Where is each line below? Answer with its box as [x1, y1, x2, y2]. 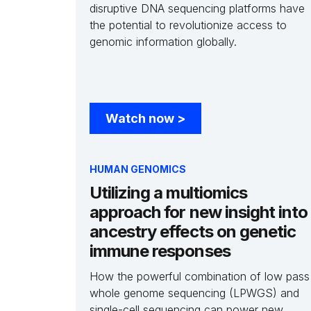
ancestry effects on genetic [90, 221, 296, 242]
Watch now [106, 111, 177, 126]
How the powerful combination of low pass [90, 269, 310, 283]
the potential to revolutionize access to [90, 18, 287, 32]
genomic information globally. [90, 35, 237, 49]
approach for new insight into [90, 202, 308, 222]
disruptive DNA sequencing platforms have [90, 1, 305, 15]
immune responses [90, 241, 230, 261]
